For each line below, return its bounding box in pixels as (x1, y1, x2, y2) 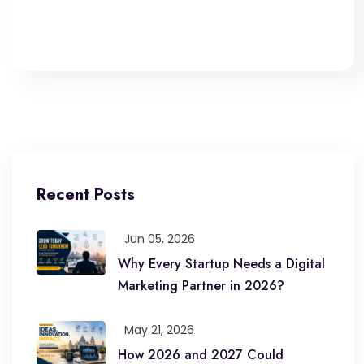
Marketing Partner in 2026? (118, 275, 284, 295)
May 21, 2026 (124, 321, 194, 338)
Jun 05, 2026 (124, 230, 195, 247)
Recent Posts (37, 182, 135, 206)
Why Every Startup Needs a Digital (118, 253, 325, 273)
